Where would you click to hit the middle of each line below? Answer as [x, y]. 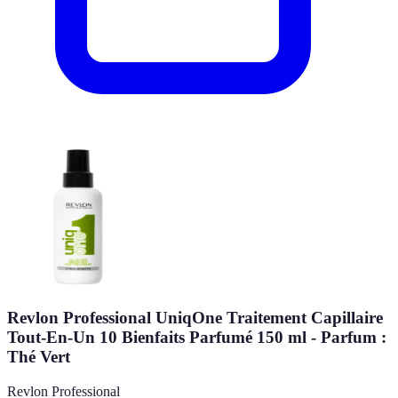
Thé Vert [39, 357]
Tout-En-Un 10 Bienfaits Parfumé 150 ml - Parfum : [197, 338]
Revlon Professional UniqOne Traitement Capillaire [195, 318]
